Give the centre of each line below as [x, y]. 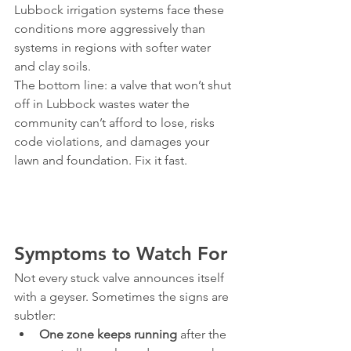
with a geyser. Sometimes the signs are [123, 297]
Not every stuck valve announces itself [121, 278]
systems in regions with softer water [114, 47]
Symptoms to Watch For [121, 253]
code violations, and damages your [113, 141]
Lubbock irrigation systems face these [121, 10]
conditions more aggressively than [111, 29]
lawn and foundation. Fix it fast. [101, 160]
